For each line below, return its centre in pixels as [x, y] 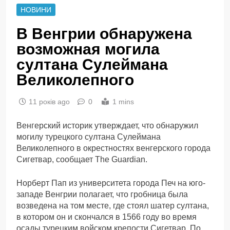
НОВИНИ [36, 9]
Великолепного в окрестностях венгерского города [113, 148]
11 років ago [49, 101]
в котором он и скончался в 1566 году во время [107, 217]
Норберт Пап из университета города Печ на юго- [111, 183]
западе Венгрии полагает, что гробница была [102, 194]
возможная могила [88, 49]
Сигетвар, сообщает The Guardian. [82, 159]
